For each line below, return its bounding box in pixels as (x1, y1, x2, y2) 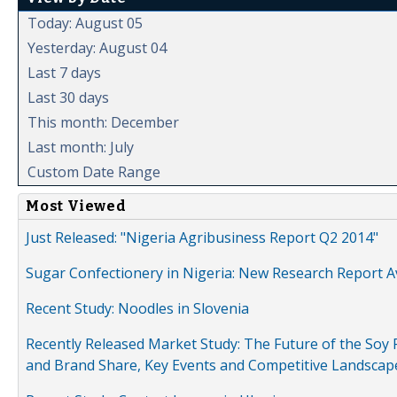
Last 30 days (27, 88, 109, 108)
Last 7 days (27, 63, 101, 83)
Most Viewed (26, 198, 127, 215)
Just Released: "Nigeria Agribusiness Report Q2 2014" (26, 228, 378, 248)
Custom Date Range (27, 162, 160, 183)
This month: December (27, 113, 179, 133)
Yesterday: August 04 (27, 38, 167, 58)
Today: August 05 (27, 13, 143, 34)
